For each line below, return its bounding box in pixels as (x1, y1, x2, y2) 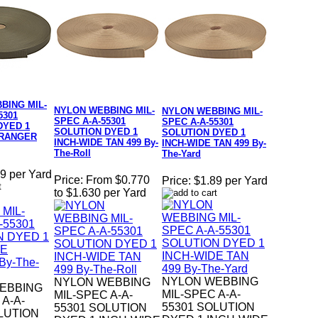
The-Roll (54, 148, 91, 159)
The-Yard (162, 148, 201, 160)
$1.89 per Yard (194, 175, 268, 187)
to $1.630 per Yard (54, 187, 146, 199)
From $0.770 (86, 174, 150, 187)
